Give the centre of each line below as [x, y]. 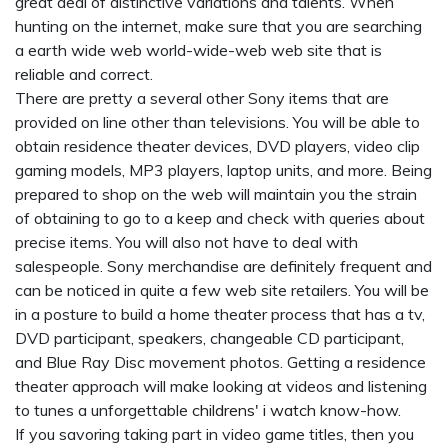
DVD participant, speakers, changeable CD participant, [209, 338]
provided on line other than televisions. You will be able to [217, 122]
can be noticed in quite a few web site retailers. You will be [222, 290]
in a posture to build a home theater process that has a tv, [220, 314]
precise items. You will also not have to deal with [186, 242]
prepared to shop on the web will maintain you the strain [216, 194]
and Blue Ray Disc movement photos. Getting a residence [220, 362]
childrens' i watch [254, 410]
